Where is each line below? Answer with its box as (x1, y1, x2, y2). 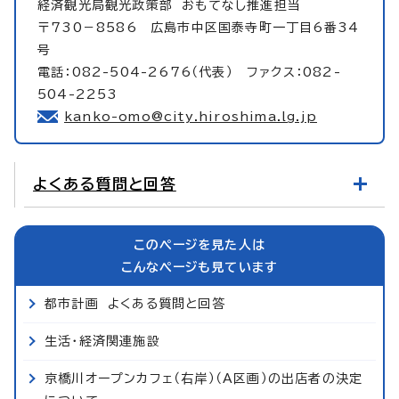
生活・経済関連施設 (45, 334, 160, 347)
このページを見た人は (134, 238, 265, 251)
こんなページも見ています (120, 260, 279, 273)
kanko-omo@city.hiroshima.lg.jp (64, 110, 317, 123)
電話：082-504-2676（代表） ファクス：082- (37, 65, 341, 78)
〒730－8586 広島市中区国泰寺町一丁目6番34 (37, 20, 360, 34)
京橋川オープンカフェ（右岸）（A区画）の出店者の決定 (45, 371, 363, 385)
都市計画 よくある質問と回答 (45, 297, 225, 310)
